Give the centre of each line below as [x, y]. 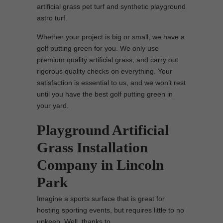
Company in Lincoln [100, 165]
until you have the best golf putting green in [105, 94]
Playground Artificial [103, 130]
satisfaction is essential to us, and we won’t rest [111, 83]
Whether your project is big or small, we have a [111, 37]
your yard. [53, 106]
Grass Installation [92, 147]
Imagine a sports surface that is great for [101, 199]
